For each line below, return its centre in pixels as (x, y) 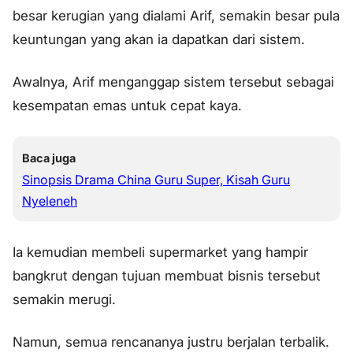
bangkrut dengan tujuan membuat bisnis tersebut (167, 275)
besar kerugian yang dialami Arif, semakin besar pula (176, 16)
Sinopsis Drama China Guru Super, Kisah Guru (156, 179)
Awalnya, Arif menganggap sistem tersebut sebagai (173, 82)
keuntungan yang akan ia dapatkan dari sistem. (159, 40)
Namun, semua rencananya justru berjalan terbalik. (171, 342)
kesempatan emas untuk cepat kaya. (127, 106)
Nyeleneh (50, 201)
